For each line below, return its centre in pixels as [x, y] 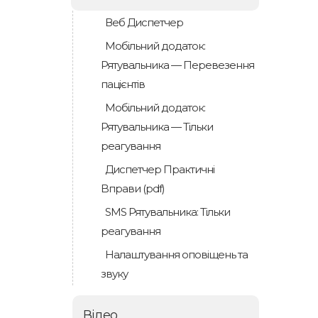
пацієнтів [123, 84]
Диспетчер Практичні [160, 169]
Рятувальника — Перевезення [177, 65]
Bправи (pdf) [133, 188]
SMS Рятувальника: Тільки [168, 212]
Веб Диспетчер [144, 22]
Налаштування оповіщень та [176, 254]
